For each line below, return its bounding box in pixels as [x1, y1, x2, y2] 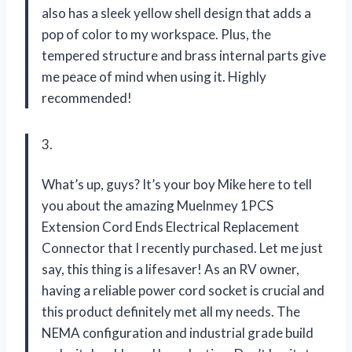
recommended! [42, 90, 132, 107]
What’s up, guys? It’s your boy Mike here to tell [42, 176, 312, 193]
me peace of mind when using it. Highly [42, 68, 266, 86]
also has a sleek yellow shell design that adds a [42, 5, 311, 22]
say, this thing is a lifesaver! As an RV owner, [42, 261, 299, 278]
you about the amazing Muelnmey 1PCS [42, 197, 273, 214]
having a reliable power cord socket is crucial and [42, 282, 324, 299]
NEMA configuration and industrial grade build [42, 324, 313, 342]
